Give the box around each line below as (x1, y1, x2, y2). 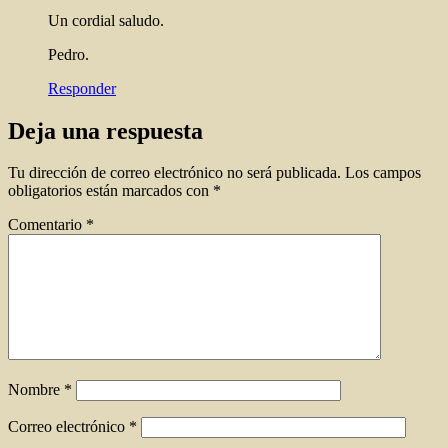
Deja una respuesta (8, 117, 203, 144)
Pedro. (48, 45, 89, 63)
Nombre (8, 381, 64, 399)
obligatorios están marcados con (8, 182, 213, 200)
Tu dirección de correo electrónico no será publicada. (8, 164, 341, 182)
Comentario (8, 216, 86, 234)
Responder (48, 79, 116, 97)
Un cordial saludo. (48, 11, 164, 29)
